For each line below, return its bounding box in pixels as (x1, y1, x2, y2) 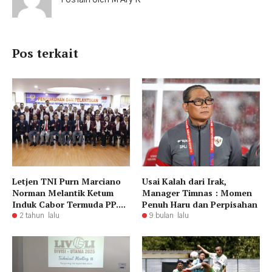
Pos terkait (12, 44, 78, 61)
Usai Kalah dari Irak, (142, 175, 226, 188)
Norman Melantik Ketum (12, 187, 114, 199)
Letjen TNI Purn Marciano (12, 175, 121, 188)
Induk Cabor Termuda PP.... (12, 199, 126, 211)
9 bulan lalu (149, 212, 189, 220)
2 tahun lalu (19, 212, 59, 220)
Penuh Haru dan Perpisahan (142, 199, 257, 211)
